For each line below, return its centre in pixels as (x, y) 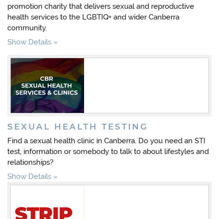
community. (27, 28)
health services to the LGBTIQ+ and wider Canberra (93, 17)
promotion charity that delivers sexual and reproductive (101, 6)
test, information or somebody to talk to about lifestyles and (108, 152)
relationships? (30, 162)
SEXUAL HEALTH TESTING (78, 127)
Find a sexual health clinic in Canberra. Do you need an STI (106, 141)
